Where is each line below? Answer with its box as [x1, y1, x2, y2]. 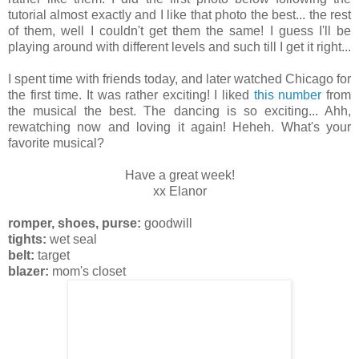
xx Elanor [152, 184, 207, 198]
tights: [8, 232, 50, 246]
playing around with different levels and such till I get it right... [8, 39, 351, 54]
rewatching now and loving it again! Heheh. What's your [8, 119, 351, 134]
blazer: [8, 264, 49, 278]
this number [253, 87, 322, 102]
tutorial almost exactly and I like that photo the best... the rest [8, 7, 351, 22]
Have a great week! [124, 167, 235, 182]
